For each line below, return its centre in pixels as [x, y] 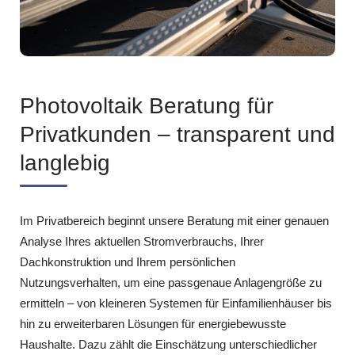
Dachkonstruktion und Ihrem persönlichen [128, 261]
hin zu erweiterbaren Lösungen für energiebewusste [153, 323]
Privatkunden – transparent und [177, 134]
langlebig [65, 162]
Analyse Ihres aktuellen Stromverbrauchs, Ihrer [142, 241]
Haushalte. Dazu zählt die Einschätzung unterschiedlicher [168, 344]
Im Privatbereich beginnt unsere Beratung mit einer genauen [174, 220]
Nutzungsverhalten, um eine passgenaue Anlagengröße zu [171, 282]
